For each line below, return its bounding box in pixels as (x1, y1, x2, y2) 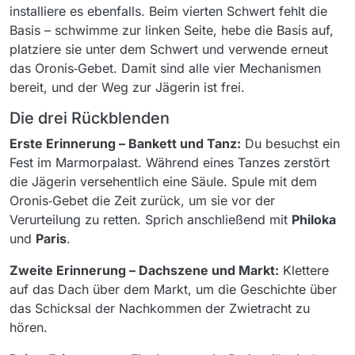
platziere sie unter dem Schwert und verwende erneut (10, 41, 328, 57)
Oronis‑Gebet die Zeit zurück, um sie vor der (10, 193, 275, 208)
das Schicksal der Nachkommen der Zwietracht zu (10, 300, 310, 316)
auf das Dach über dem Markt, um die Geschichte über (10, 281, 337, 297)
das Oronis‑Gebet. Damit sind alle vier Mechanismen (10, 60, 321, 76)
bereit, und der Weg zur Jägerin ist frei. (10, 79, 245, 95)
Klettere (279, 262, 329, 278)
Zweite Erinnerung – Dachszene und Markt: (10, 262, 279, 278)
